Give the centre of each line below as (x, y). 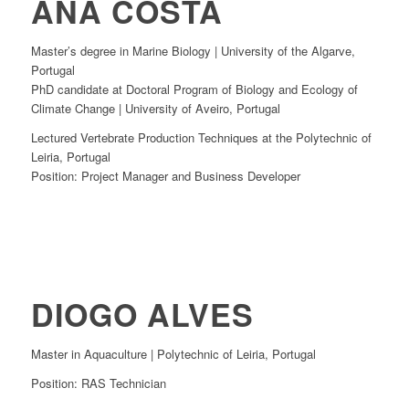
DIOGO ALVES (142, 314)
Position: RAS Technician (98, 383)
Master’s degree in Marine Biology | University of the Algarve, (193, 51)
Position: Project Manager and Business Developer (165, 176)
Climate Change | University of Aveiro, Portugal (155, 109)
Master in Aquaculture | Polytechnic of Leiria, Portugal (173, 353)
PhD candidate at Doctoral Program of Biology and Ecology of (194, 89)
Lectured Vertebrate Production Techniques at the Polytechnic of (201, 138)
